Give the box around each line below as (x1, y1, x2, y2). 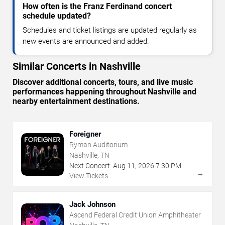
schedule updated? (23, 11, 91, 21)
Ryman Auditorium (69, 140, 128, 149)
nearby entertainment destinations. (13, 96, 140, 106)
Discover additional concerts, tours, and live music (13, 77, 193, 87)
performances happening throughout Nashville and (13, 86, 196, 96)
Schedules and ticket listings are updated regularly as (23, 25, 197, 35)
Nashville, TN (69, 151, 109, 159)
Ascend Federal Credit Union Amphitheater (69, 210, 201, 219)
